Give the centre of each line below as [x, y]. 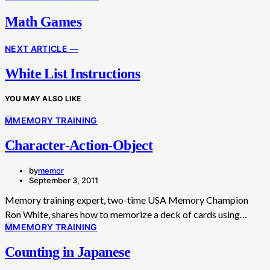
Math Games [43, 21]
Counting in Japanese [67, 252]
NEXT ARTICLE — [42, 48]
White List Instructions [73, 73]
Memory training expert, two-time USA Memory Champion [127, 199]
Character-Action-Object [79, 145]
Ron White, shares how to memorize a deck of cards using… [126, 214]
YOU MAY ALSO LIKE [43, 98]
